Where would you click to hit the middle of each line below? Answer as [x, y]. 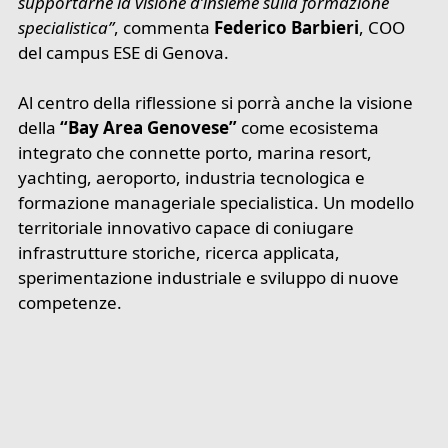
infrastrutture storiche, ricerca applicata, [179, 253]
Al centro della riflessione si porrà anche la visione [216, 103]
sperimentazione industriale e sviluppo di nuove [209, 278]
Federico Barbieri [287, 27]
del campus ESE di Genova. [124, 52]
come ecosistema [308, 128]
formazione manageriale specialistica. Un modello [216, 203]
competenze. [70, 303]
